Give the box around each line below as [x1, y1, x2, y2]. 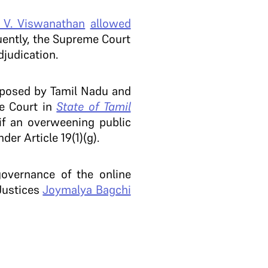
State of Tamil [56, 99, 131, 114]
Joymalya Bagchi [42, 182, 131, 197]
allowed [90, 16, 131, 31]
